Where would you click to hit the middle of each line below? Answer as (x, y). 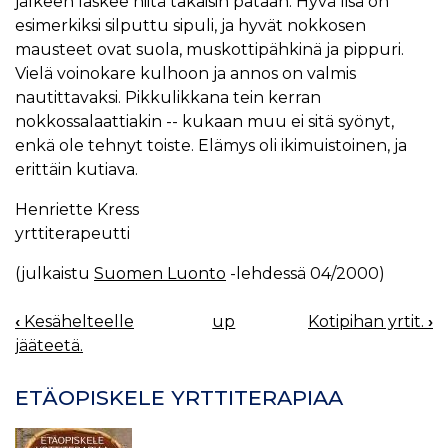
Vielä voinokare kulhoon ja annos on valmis (185, 74)
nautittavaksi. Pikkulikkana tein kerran (168, 98)
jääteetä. (49, 346)
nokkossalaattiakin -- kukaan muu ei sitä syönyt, (204, 122)
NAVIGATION (82, 360)
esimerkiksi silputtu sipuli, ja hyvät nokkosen (190, 26)
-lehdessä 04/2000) (305, 274)
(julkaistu (54, 274)
